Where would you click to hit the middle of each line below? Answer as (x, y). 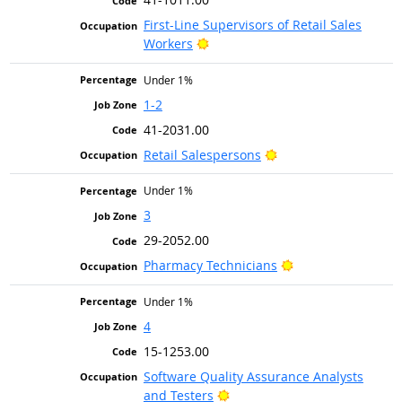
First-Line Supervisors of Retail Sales (252, 25)
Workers (168, 44)
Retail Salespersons (202, 154)
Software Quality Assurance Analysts (253, 376)
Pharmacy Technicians (210, 266)
